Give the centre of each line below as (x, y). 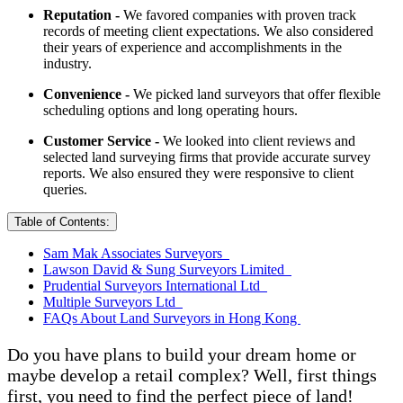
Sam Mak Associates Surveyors (136, 254)
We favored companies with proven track (240, 15)
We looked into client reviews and (259, 141)
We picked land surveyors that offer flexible (257, 94)
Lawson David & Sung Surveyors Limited (167, 270)
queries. (65, 190)
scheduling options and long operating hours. (170, 111)
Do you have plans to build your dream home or (182, 355)
